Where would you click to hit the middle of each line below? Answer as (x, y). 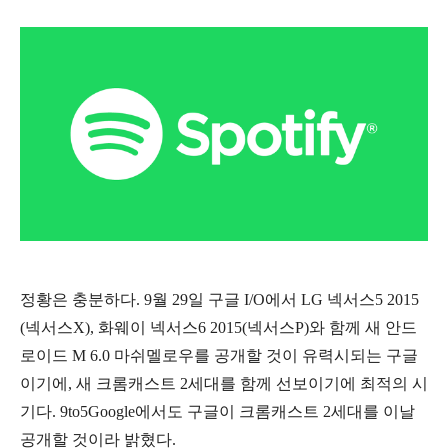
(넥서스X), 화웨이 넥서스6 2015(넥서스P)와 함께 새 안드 (218, 327)
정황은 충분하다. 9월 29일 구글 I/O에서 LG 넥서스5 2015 (219, 299)
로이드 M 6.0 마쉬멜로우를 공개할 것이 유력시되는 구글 (219, 355)
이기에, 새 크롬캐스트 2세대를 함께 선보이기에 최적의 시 (224, 383)
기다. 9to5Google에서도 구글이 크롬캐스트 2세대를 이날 (217, 411)
